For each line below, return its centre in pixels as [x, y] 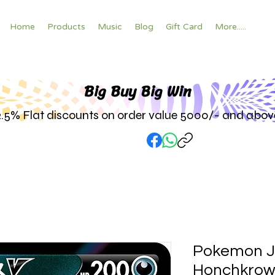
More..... [230, 27]
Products [66, 27]
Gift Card [184, 27]
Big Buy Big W [131, 91]
